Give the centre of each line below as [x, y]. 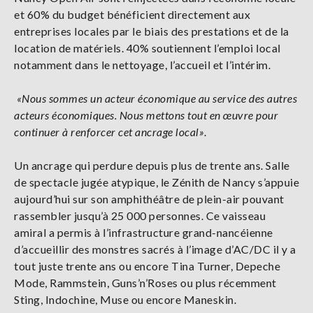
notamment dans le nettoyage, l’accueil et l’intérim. [142, 65]
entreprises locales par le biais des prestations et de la [152, 31]
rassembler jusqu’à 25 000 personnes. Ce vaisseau [140, 216]
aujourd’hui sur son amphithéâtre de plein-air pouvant [149, 199]
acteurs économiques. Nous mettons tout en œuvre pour [146, 115]
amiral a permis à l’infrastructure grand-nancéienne [144, 232]
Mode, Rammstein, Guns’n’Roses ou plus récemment [145, 283]
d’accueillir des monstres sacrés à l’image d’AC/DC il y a [155, 249]
